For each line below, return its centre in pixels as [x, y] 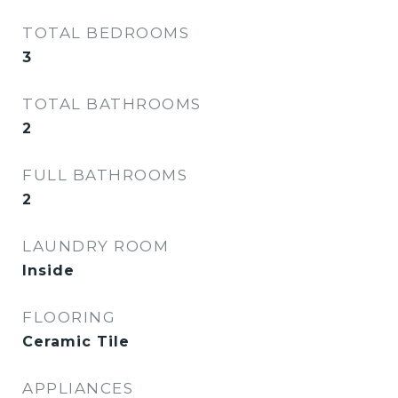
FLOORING [69, 317]
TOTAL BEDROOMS [106, 33]
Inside [48, 271]
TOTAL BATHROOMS [112, 104]
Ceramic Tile [76, 342]
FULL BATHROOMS [105, 175]
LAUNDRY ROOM [96, 246]
